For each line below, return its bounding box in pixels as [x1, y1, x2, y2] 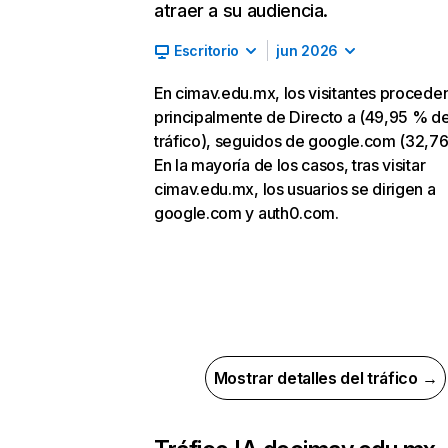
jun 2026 [276, 42, 338, 59]
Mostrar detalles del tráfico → [213, 368, 438, 388]
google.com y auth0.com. [154, 203, 339, 223]
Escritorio [174, 42, 240, 59]
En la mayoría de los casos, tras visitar [154, 155, 426, 175]
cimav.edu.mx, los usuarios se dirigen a [154, 179, 436, 199]
